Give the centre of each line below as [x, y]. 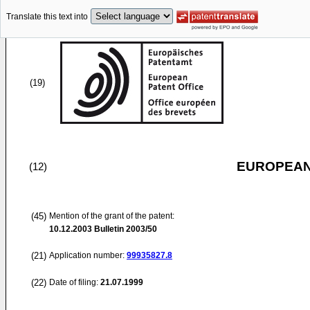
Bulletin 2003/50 [125, 229]
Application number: [88, 255]
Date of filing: [74, 282]
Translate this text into [47, 17]
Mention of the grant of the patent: [112, 216]
